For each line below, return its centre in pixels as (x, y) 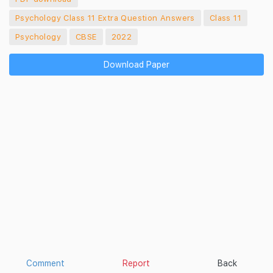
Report (136, 263)
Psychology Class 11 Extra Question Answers (105, 18)
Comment (46, 263)
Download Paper (136, 64)
